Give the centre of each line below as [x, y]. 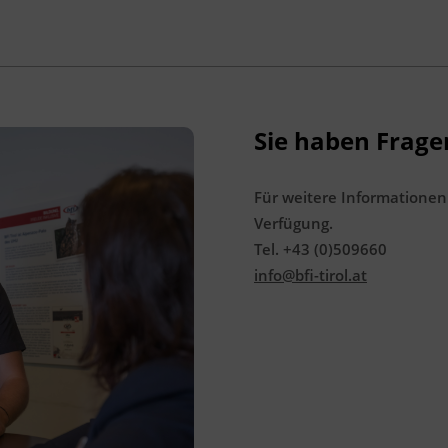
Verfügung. [293, 223]
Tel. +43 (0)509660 [320, 249]
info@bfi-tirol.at [310, 275]
